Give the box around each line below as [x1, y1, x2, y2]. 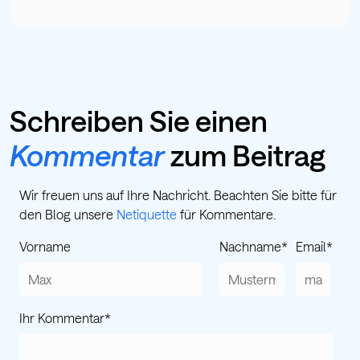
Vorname [19, 238, 71, 254]
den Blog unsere [19, 206, 117, 222]
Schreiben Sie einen [10, 103, 268, 137]
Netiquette [117, 206, 177, 222]
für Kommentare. [177, 206, 276, 222]
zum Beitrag [165, 137, 325, 172]
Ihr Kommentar [19, 309, 104, 325]
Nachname [219, 238, 281, 254]
